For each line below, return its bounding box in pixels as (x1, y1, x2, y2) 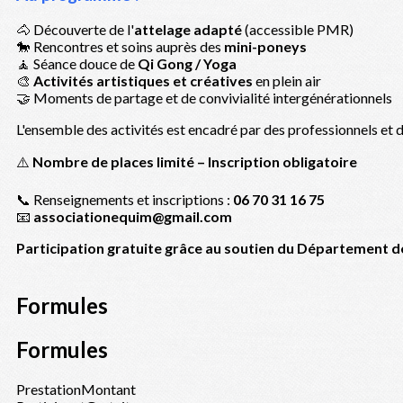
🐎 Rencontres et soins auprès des (16, 38, 224, 56)
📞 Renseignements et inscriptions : (16, 191, 233, 209)
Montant (81, 381, 136, 399)
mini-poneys (224, 38, 307, 56)
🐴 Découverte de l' (16, 21, 134, 39)
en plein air (253, 72, 321, 90)
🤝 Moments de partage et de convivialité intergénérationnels (16, 89, 392, 107)
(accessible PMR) (242, 21, 354, 39)
